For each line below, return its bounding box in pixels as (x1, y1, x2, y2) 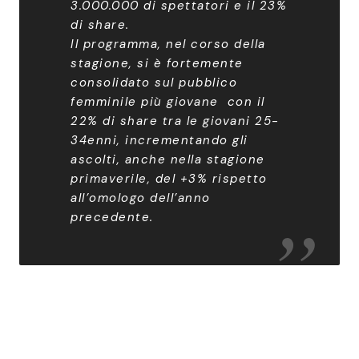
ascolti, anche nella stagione (71, 151, 265, 167)
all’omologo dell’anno (71, 190, 211, 206)
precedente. (71, 209, 154, 225)
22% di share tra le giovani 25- (71, 113, 280, 129)
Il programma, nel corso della (71, 36, 266, 52)
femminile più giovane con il (71, 94, 265, 110)
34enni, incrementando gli (71, 132, 248, 148)
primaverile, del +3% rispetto (71, 171, 268, 187)
